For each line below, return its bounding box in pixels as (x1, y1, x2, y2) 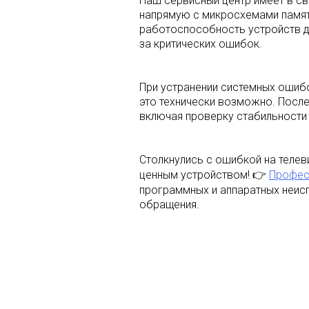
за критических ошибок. (139, 37, 262, 50)
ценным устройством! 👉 (139, 168, 269, 181)
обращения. (139, 197, 199, 211)
